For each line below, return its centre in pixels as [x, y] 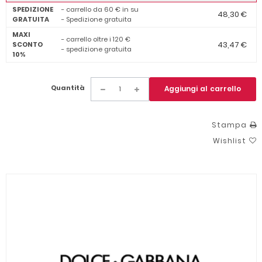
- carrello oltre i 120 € [96, 39]
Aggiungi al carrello [203, 88]
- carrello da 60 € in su [100, 9]
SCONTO [27, 44]
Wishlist [230, 140]
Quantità [68, 87]
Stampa [229, 125]
